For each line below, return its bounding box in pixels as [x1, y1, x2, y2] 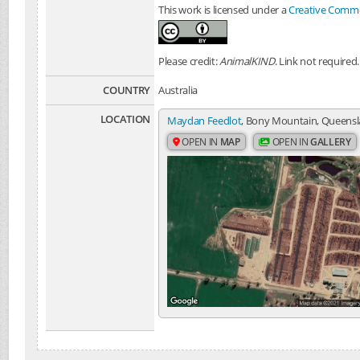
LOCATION [100, 112, 150, 126]
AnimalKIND [219, 54, 275, 68]
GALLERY [310, 135, 351, 149]
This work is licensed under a [158, 2, 289, 17]
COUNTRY [103, 83, 150, 97]
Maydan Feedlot [167, 113, 242, 128]
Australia [158, 83, 198, 97]
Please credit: [158, 54, 220, 68]
